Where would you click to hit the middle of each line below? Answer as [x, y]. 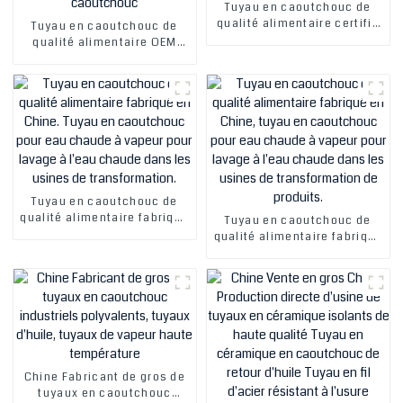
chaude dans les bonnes [105, 123]
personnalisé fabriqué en [105, 58]
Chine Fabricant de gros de [105, 377]
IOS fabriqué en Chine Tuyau [298, 40]
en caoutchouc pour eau [298, 56]
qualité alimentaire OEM [105, 42]
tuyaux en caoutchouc [105, 393]
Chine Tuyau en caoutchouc [105, 75]
